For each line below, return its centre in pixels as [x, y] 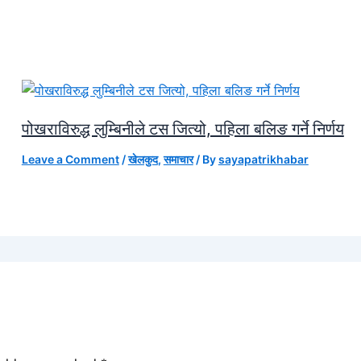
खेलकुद [143, 159]
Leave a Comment [70, 159]
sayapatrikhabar [263, 159]
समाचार [178, 159]
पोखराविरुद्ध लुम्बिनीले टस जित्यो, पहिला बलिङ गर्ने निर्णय [183, 129]
